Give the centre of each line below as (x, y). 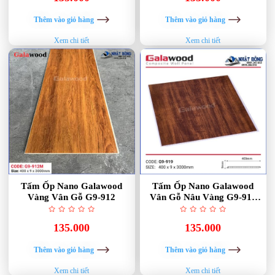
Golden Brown (203, 207)
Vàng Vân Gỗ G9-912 (72, 196)
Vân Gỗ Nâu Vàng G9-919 (203, 196)
